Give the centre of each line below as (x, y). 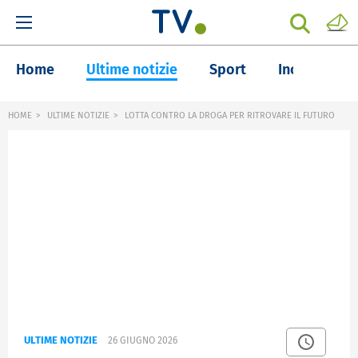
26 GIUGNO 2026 (143, 341)
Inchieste (308, 70)
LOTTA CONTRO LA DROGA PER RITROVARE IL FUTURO (229, 115)
